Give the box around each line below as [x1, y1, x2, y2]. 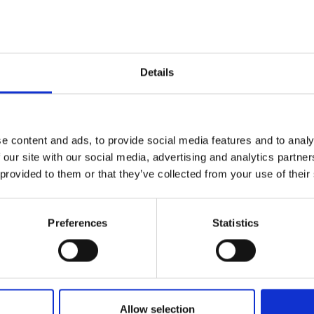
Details [139, 66, 175, 78]
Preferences [48, 217, 108, 229]
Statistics [212, 217, 259, 229]
